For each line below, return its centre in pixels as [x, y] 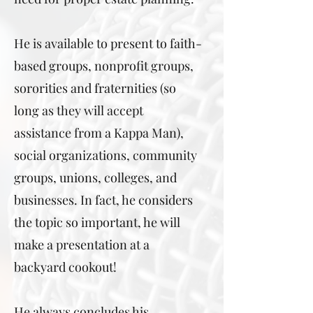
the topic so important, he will [97, 222]
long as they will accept [79, 110]
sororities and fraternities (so [95, 88]
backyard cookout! [65, 267]
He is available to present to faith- [108, 43]
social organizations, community [105, 155]
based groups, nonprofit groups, [104, 66]
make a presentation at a [82, 245]
